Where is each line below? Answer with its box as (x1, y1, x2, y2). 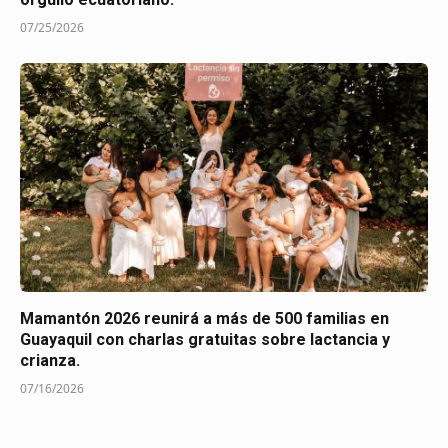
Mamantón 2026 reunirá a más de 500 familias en (20, 309, 389, 329)
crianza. (20, 351, 80, 371)
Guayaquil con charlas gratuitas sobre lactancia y (20, 330, 390, 350)
